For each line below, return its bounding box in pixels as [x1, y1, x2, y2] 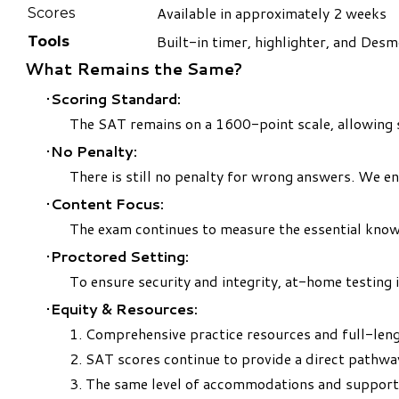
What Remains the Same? [25, 57, 242, 81]
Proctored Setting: [51, 246, 192, 267]
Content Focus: [51, 193, 167, 215]
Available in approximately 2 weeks [157, 3, 387, 24]
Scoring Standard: [51, 88, 181, 110]
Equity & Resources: [51, 298, 201, 320]
